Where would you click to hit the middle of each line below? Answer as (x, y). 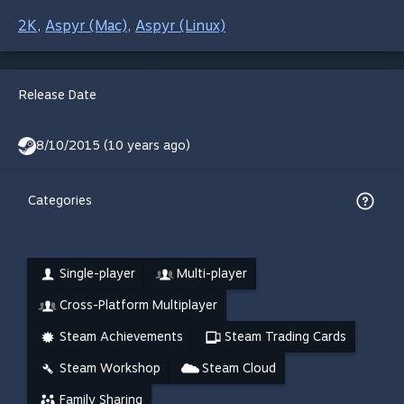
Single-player (97, 273)
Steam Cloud (239, 368)
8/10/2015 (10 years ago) (113, 145)
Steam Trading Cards (285, 336)
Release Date (58, 95)
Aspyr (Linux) (180, 26)
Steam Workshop (110, 368)
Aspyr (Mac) (86, 26)
